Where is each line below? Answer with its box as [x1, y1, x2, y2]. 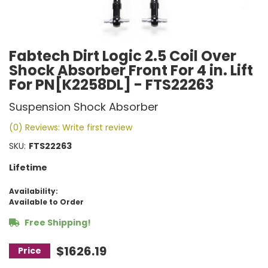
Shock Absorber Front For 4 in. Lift [9, 60, 253, 80]
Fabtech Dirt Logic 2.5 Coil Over [9, 45, 236, 66]
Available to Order [9, 196, 84, 207]
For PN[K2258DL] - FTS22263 [9, 74, 214, 95]
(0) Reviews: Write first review [9, 121, 132, 133]
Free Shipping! [23, 216, 91, 229]
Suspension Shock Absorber [9, 99, 159, 114]
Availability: [9, 185, 58, 196]
